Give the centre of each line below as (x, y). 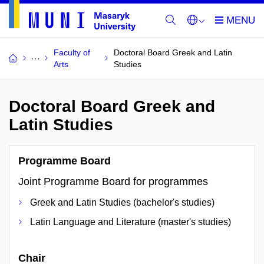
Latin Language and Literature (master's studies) (131, 222)
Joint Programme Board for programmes (113, 181)
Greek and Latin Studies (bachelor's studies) (122, 203)
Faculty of (72, 52)
